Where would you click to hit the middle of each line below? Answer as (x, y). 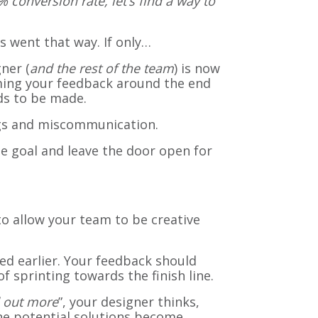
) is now (197, 68)
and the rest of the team (102, 68)
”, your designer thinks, (129, 302)
